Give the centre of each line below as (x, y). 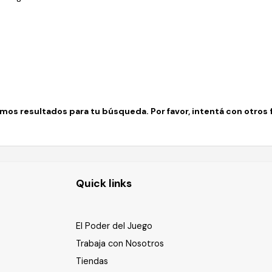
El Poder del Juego (114, 226)
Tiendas (92, 261)
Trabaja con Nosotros (120, 243)
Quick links (104, 183)
